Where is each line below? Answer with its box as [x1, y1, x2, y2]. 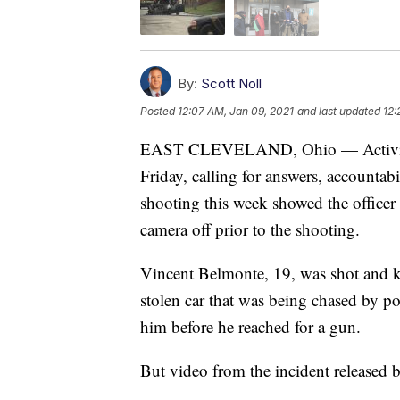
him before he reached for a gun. [140, 314, 361, 337]
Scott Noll [201, 74, 262, 92]
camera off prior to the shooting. [140, 217, 360, 240]
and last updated [297, 104, 380, 118]
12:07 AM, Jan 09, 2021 [178, 104, 294, 118]
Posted [140, 104, 178, 118]
